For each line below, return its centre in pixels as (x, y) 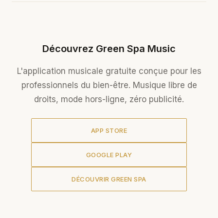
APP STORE (109, 130)
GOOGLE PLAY (109, 155)
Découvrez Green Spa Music (109, 49)
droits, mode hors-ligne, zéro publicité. (109, 99)
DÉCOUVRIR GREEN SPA (109, 179)
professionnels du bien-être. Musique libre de (109, 85)
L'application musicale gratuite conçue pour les (109, 71)
